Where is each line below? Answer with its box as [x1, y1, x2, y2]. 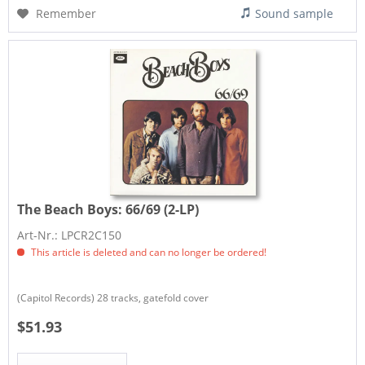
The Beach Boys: [17, 200, 126, 218]
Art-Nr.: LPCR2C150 [17, 226, 122, 243]
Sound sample [255, 6, 334, 22]
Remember [36, 6, 97, 22]
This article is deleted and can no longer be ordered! [29, 244, 267, 259]
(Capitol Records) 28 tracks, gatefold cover [17, 290, 209, 305]
